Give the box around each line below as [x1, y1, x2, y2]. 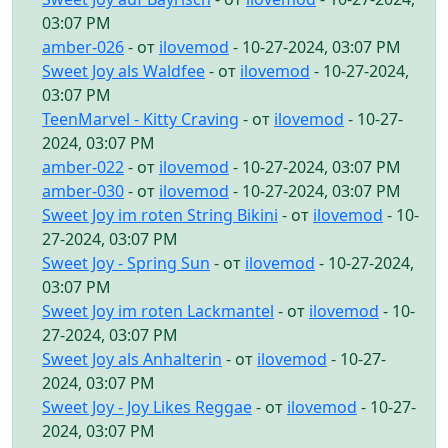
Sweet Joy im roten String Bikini [42, 203, 278, 226]
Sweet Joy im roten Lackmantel [42, 299, 274, 322]
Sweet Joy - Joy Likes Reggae [42, 395, 252, 418]
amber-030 [42, 179, 124, 202]
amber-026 [42, 35, 124, 58]
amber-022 [42, 155, 124, 178]
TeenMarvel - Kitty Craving [42, 107, 239, 130]
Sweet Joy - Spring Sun [42, 251, 210, 274]
